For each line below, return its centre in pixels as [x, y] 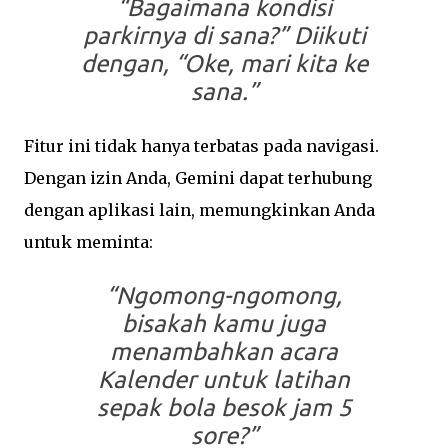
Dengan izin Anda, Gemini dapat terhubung [198, 178]
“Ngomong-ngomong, [224, 296]
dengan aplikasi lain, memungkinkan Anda [199, 210]
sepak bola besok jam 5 [224, 408]
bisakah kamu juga [224, 324]
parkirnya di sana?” [185, 36]
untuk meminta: [88, 242]
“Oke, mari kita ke [271, 64]
